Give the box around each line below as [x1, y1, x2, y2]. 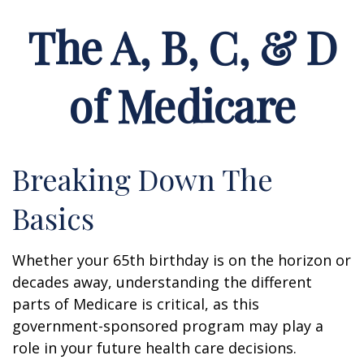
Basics [12, 198, 94, 237]
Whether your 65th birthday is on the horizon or [12, 250, 351, 270]
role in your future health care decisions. [12, 338, 297, 357]
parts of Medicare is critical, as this [12, 294, 259, 314]
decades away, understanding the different [12, 272, 312, 292]
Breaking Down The [12, 159, 273, 198]
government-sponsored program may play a [12, 316, 323, 336]
